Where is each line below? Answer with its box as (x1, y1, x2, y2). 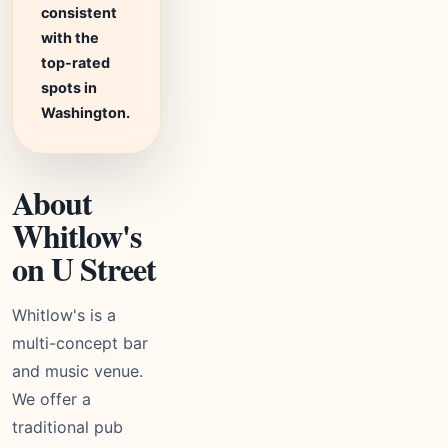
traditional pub (12, 417, 123, 437)
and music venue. (12, 361, 143, 381)
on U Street (12, 245, 157, 292)
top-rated (41, 54, 110, 71)
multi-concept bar (12, 333, 148, 353)
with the (41, 29, 99, 46)
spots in (41, 79, 97, 96)
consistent (41, 4, 117, 21)
